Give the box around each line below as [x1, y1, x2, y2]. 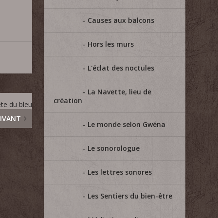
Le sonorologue [88, 144, 140, 153]
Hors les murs [88, 39, 134, 49]
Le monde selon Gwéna [88, 120, 166, 129]
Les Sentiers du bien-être [88, 191, 173, 200]
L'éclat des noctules [88, 63, 155, 73]
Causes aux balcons [88, 16, 155, 25]
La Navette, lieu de [88, 87, 152, 96]
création [54, 96, 83, 105]
